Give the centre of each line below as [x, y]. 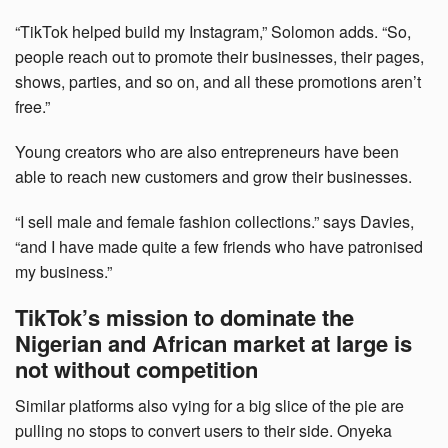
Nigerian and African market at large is [213, 343]
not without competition [136, 369]
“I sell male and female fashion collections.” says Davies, [214, 222]
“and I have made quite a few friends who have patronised [219, 247]
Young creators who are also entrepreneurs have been [207, 152]
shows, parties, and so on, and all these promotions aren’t [218, 82]
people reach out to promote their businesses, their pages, [219, 57]
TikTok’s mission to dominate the [184, 317]
